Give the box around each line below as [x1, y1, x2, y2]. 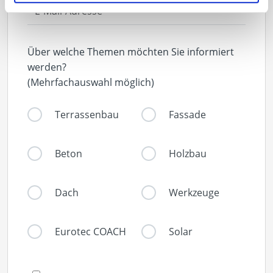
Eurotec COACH [55, 224, 126, 238]
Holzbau [168, 146, 207, 160]
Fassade [168, 107, 206, 121]
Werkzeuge [168, 185, 219, 199]
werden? [27, 60, 66, 74]
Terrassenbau [55, 107, 119, 121]
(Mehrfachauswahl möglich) [27, 75, 154, 89]
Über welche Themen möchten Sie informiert [27, 44, 234, 58]
